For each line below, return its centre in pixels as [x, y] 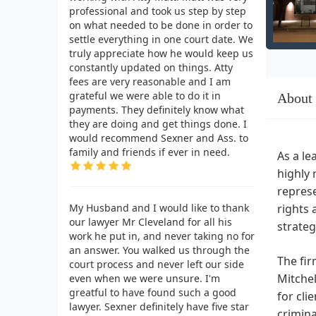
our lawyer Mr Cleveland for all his [151, 221]
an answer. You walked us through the [159, 250]
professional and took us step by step [158, 11]
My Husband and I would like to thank [159, 207]
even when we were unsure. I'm [145, 278]
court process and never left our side [157, 264]
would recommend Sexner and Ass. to [159, 138]
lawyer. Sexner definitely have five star [159, 306]
